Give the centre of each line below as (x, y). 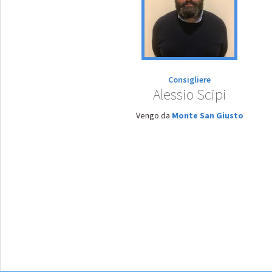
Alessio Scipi (189, 94)
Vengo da (154, 115)
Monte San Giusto (207, 115)
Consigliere (189, 80)
